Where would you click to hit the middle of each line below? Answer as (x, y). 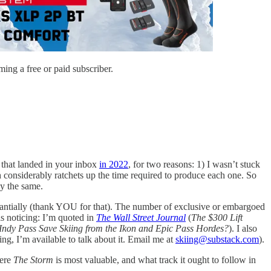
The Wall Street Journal (141, 217)
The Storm (34, 260)
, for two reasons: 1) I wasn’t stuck (194, 164)
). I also (243, 228)
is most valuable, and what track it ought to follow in (156, 260)
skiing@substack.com (217, 239)
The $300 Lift (217, 217)
